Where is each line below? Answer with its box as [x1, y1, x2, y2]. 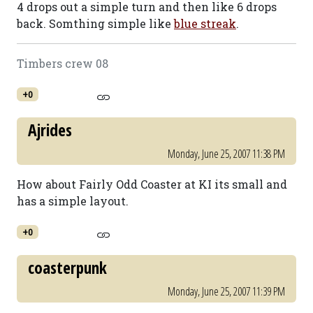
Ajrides [28, 119, 72, 141]
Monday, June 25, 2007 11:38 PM [168, 146, 285, 161]
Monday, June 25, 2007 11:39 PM [168, 284, 285, 299]
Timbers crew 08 [17, 56, 108, 71]
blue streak [174, 16, 236, 31]
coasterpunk [28, 256, 107, 279]
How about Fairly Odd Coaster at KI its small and [17, 177, 287, 191]
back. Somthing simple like [17, 16, 174, 31]
